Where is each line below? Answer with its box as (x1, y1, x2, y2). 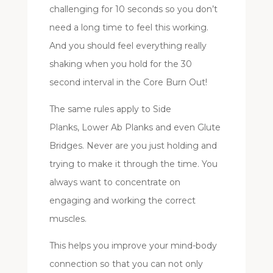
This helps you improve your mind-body (49, 239, 217, 251)
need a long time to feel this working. (49, 21, 208, 33)
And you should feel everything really (49, 40, 207, 51)
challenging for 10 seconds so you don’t (49, 3, 218, 15)
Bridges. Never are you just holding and (49, 140, 217, 151)
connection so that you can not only (49, 258, 203, 269)
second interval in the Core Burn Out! (49, 76, 207, 88)
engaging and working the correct (49, 194, 196, 206)
